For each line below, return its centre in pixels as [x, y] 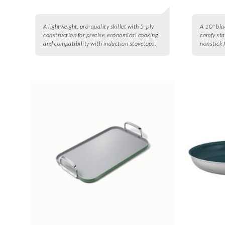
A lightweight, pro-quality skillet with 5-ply [99, 26]
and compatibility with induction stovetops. [100, 43]
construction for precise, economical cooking [101, 35]
